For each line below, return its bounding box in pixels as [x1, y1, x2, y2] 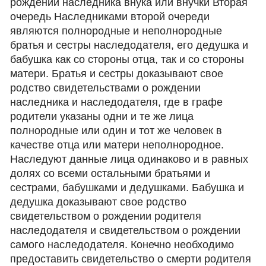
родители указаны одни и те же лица [10, 110, 194, 122]
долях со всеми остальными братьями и [10, 167, 211, 179]
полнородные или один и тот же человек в [10, 125, 223, 137]
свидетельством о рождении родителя [10, 210, 202, 222]
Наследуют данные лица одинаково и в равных [10, 153, 249, 165]
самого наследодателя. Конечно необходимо [10, 239, 235, 251]
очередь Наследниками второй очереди [10, 11, 210, 23]
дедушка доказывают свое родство [10, 196, 187, 208]
